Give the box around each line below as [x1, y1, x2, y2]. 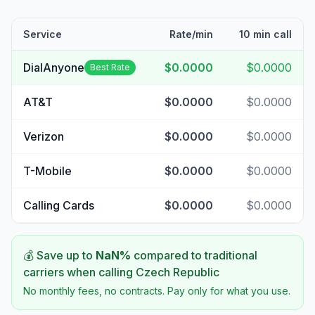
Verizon [23, 129, 64, 143]
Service [23, 28, 62, 40]
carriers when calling [23, 265, 136, 279]
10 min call [239, 28, 292, 40]
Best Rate [90, 62, 130, 72]
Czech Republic [136, 265, 219, 279]
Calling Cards [23, 198, 94, 212]
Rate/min [169, 28, 213, 40]
